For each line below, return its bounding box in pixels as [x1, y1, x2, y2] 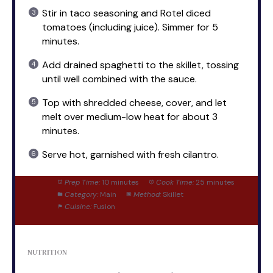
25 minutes [195, 177, 235, 187]
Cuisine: [64, 201, 91, 211]
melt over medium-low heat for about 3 [42, 110, 218, 123]
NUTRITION [27, 247, 67, 257]
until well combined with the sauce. [42, 72, 197, 85]
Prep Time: [64, 177, 100, 187]
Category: [64, 189, 98, 199]
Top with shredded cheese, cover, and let [42, 96, 227, 109]
